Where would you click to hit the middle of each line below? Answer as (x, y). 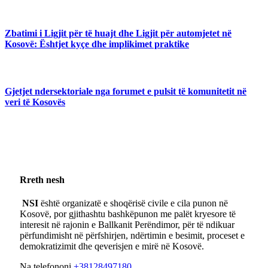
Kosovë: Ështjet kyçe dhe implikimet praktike (97, 44)
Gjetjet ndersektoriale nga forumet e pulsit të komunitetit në (126, 91)
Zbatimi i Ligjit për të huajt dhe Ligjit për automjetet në (118, 33)
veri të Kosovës (35, 102)
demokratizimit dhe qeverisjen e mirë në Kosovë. (112, 246)
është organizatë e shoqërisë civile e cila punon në (133, 203)
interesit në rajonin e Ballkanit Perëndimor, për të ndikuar (127, 225)
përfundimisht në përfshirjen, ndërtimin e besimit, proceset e (132, 236)
